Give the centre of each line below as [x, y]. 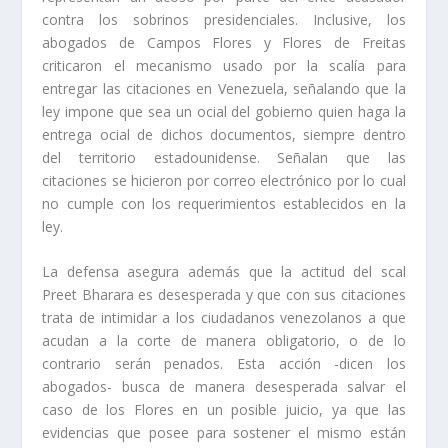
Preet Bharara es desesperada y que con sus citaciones [224, 294]
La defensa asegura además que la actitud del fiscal [224, 271]
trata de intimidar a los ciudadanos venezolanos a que [224, 317]
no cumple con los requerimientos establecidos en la [224, 203]
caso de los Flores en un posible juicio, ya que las [224, 409]
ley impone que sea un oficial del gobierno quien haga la [224, 111]
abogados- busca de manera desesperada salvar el [224, 386]
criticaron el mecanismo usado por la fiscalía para [224, 65]
